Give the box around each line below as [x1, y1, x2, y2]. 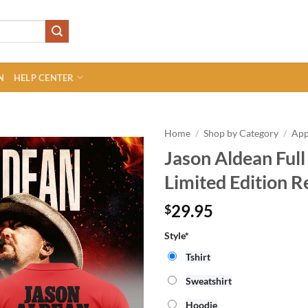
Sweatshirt [186, 275, 232, 287]
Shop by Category [203, 128, 279, 139]
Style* [164, 230, 189, 242]
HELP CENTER [13, 71, 74, 83]
